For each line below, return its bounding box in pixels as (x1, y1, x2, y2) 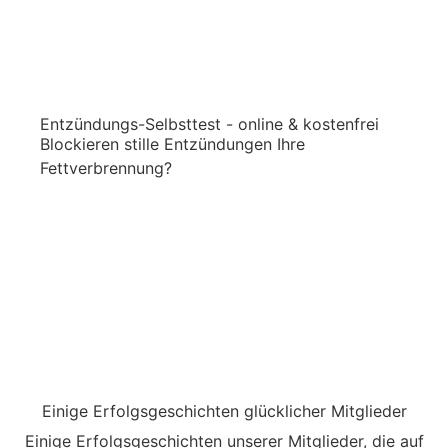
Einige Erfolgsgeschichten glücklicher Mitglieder (41, 401, 407, 422)
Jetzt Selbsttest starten (141, 190, 307, 210)
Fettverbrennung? (40, 158, 172, 179)
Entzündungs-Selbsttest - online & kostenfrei (40, 114, 379, 135)
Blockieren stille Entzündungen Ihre (40, 134, 305, 155)
